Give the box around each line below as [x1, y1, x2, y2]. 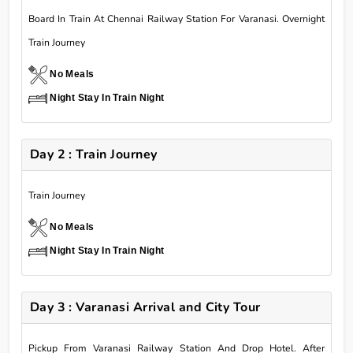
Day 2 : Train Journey [29, 146, 158, 164]
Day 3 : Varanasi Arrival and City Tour [29, 299, 261, 317]
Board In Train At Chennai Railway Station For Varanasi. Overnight [28, 13, 325, 26]
